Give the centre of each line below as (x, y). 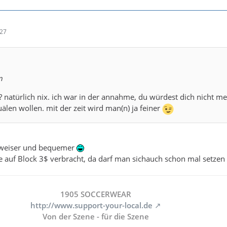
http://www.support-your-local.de (91, 205)
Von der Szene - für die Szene (96, 217)
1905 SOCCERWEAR (96, 194)
